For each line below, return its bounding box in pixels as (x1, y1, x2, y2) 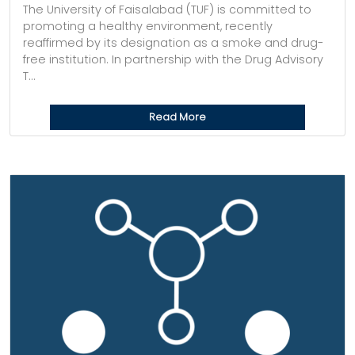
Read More (149, 110, 206, 124)
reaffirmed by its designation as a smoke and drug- (23, 35, 323, 51)
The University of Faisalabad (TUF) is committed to (23, 2, 311, 17)
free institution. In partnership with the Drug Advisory (23, 52, 323, 67)
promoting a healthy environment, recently (23, 18, 273, 34)
